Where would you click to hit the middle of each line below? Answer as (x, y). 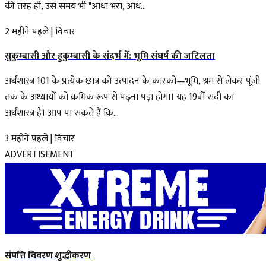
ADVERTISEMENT (40, 154)
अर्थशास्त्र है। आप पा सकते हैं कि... (62, 113)
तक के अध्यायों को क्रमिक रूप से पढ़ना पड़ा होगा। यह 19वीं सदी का (119, 97)
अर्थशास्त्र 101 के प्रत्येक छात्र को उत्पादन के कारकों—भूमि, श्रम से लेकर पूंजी (132, 81)
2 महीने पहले (27, 31)
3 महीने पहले (26, 138)
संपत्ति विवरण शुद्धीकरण (48, 255)
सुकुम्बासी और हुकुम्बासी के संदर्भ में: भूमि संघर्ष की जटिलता (110, 56)
